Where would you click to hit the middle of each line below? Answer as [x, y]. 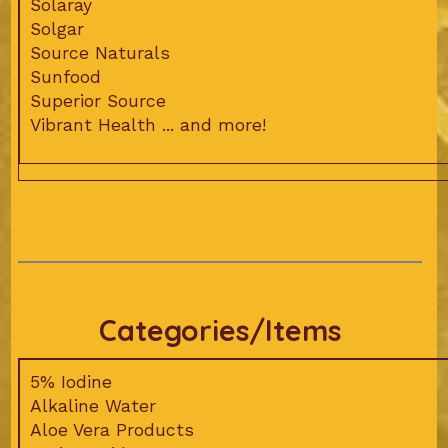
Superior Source [97, 101]
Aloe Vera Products [111, 430]
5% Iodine [70, 382]
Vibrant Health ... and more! [147, 125]
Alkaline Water [92, 406]
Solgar [56, 29]
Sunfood [65, 77]
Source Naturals [99, 53]
